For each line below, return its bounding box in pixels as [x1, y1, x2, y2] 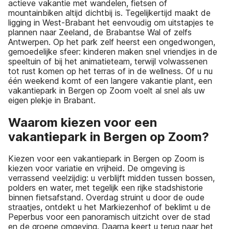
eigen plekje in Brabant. [8, 95, 96, 105]
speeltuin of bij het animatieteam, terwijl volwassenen [8, 56, 208, 66]
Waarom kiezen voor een [8, 114, 157, 130]
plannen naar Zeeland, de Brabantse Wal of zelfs [8, 27, 192, 37]
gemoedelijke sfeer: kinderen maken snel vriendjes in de [8, 46, 217, 57]
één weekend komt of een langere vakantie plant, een [8, 75, 212, 86]
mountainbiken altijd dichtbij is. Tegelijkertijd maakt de [8, 7, 211, 18]
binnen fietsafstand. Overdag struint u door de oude [8, 192, 204, 203]
